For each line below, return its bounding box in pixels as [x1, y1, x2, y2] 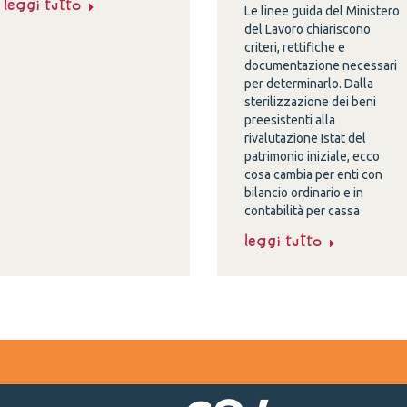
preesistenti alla [243, 113, 335, 127]
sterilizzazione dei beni [243, 94, 376, 109]
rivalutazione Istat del [243, 131, 366, 145]
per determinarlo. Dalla [243, 76, 373, 91]
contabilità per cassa [243, 203, 360, 218]
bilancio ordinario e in [243, 185, 363, 200]
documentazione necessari [243, 58, 397, 73]
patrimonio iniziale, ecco [243, 149, 380, 164]
